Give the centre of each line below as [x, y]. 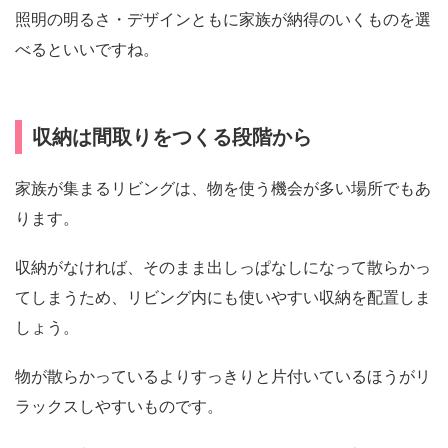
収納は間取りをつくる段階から [172, 136]
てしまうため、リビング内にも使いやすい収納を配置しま [223, 297]
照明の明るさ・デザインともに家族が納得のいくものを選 [223, 19]
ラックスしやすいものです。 [119, 407]
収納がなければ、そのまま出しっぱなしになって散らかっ [223, 267]
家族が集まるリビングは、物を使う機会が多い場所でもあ [223, 188]
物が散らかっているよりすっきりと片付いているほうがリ [223, 377]
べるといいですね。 [87, 49]
